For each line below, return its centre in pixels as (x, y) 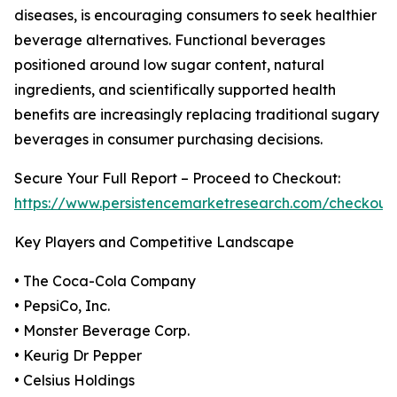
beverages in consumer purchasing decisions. (168, 140)
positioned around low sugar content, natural (169, 65)
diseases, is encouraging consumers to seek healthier (195, 16)
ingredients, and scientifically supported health (175, 90)
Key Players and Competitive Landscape (154, 242)
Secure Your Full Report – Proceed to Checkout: (177, 179)
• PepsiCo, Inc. (62, 306)
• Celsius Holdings (74, 381)
